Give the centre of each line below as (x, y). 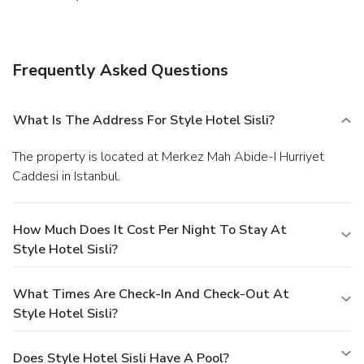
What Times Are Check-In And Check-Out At (151, 295)
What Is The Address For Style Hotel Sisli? (144, 121)
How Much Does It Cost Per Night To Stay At (150, 230)
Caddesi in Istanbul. (66, 177)
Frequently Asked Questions (120, 71)
